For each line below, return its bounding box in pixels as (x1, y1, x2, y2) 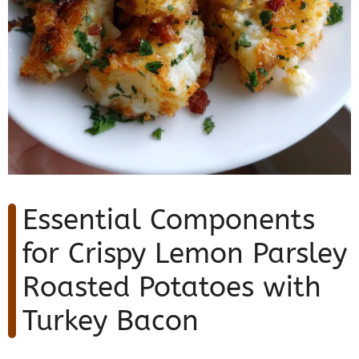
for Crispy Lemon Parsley (22, 237, 347, 271)
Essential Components (22, 204, 315, 237)
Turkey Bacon (22, 305, 199, 338)
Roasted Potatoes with (22, 271, 321, 305)
